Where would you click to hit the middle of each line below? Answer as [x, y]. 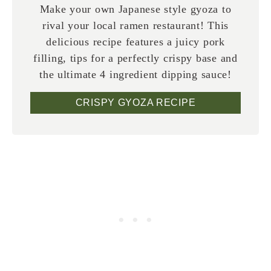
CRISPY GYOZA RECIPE [135, 103]
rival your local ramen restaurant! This [135, 26]
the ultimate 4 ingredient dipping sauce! [135, 75]
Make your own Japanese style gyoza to [135, 9]
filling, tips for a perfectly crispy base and [135, 58]
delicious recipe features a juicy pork [135, 42]
